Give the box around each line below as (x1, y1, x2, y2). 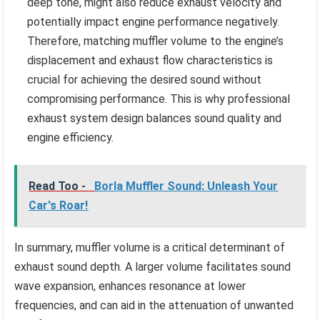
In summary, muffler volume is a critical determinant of (14, 241, 286, 255)
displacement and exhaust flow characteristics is (27, 54, 274, 68)
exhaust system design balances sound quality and (27, 111, 282, 126)
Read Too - (29, 179, 89, 194)
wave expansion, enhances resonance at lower (14, 279, 246, 294)
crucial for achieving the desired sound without (27, 73, 262, 87)
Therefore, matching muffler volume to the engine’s (27, 34, 284, 49)
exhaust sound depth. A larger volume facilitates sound (14, 260, 291, 274)
